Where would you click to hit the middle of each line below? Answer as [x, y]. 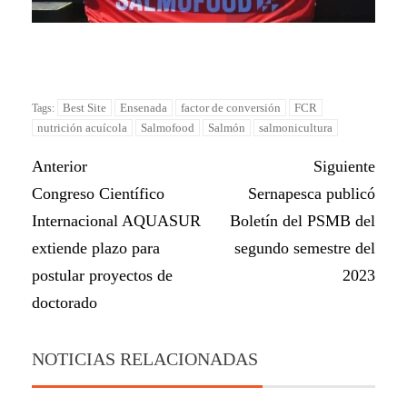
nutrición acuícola [82, 128]
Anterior [60, 167]
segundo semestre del [305, 248]
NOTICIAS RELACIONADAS [145, 359]
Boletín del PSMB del [303, 221]
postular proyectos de [102, 276]
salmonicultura [296, 128]
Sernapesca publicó [312, 194]
